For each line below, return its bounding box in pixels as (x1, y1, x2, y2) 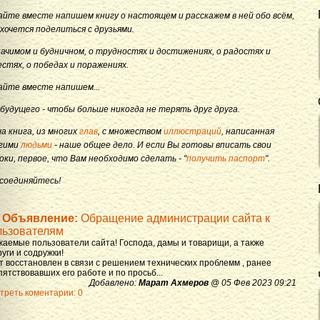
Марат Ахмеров (139, 277, 209, 288)
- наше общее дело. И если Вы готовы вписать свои (52, 139, 271, 150)
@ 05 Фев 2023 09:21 (209, 277, 296, 288)
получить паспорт (186, 153, 265, 164)
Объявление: (2, 211, 78, 224)
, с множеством (98, 126, 164, 136)
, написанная (221, 126, 274, 136)
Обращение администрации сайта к (78, 211, 270, 224)
